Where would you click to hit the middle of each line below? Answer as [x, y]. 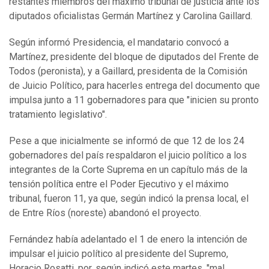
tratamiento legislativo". [58, 115]
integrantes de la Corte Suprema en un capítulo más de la [128, 170]
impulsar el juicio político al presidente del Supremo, [119, 254]
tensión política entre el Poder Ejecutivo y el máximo [119, 184]
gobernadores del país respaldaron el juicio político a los [128, 156]
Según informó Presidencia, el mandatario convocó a [119, 43]
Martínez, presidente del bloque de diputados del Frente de [134, 57]
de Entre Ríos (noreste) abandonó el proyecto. [105, 213]
